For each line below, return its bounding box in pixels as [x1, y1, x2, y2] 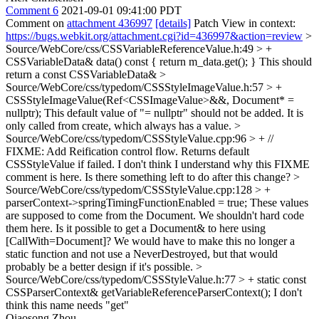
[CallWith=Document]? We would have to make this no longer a [6, 235, 295, 247]
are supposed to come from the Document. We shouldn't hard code [6, 209, 304, 221]
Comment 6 [6, 4, 58, 16]
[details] [155, 17, 191, 29]
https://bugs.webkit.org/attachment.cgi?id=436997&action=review [6, 30, 303, 42]
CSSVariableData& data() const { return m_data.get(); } [6, 56, 256, 68]
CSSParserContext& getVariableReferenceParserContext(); [6, 286, 271, 298]
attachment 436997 [67, 17, 152, 29]
